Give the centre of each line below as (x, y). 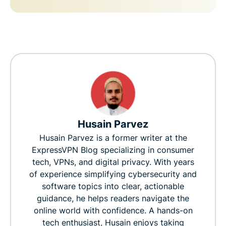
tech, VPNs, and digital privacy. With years (113, 162)
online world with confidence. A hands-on (113, 211)
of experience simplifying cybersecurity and (113, 174)
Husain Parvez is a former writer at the (113, 138)
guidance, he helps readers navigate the (113, 199)
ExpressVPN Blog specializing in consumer (113, 150)
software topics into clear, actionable (113, 186)
